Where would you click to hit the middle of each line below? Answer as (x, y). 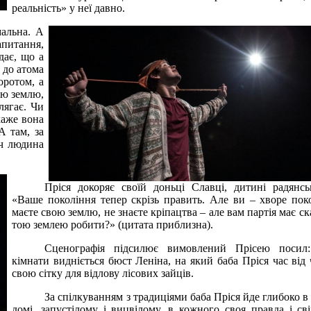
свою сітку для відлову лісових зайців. (103, 273)
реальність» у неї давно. (68, 8)
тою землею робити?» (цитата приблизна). (112, 224)
